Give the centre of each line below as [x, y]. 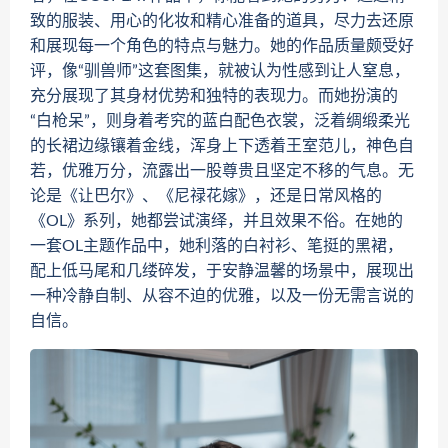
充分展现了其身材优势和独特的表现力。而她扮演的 [214, 96]
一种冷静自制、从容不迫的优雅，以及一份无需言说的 [222, 296]
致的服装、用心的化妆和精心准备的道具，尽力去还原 [222, 21]
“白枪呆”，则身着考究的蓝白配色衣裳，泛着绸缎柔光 [220, 121]
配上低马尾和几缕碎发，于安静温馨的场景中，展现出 [222, 271]
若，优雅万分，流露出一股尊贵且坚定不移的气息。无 [222, 171]
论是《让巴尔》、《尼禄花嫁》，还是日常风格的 [206, 196]
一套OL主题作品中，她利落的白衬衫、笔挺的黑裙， [216, 246]
